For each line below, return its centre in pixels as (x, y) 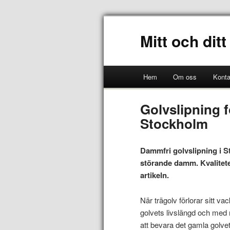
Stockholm (174, 124)
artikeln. (155, 175)
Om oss (185, 77)
